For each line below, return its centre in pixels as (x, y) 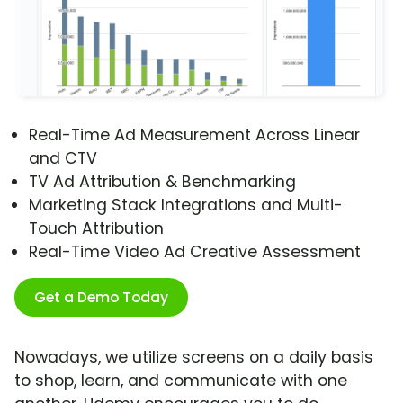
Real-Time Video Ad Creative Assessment (195, 252)
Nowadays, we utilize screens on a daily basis (194, 358)
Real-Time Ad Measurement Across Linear (194, 135)
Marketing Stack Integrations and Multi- (186, 206)
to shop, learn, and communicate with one (181, 381)
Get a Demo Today (101, 298)
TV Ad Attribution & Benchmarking (162, 182)
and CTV (63, 159)
